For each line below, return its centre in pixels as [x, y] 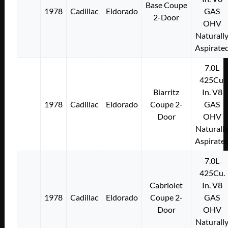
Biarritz [166, 92]
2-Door [166, 17]
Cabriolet [166, 185]
